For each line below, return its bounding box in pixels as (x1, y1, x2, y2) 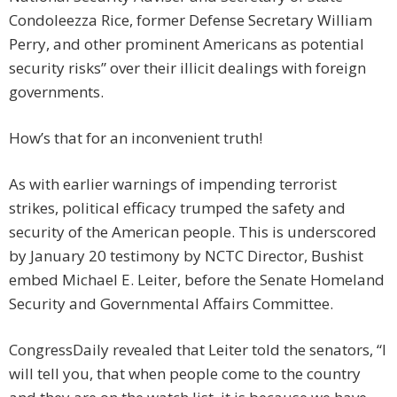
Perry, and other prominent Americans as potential (9, 34, 364, 55)
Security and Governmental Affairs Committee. (9, 293, 333, 315)
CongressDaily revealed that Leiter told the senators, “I (9, 339, 386, 361)
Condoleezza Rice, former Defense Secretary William (9, 10, 372, 31)
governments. (9, 82, 104, 103)
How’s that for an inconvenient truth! (9, 128, 262, 149)
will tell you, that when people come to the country (9, 363, 361, 385)
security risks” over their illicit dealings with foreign (9, 58, 366, 79)
